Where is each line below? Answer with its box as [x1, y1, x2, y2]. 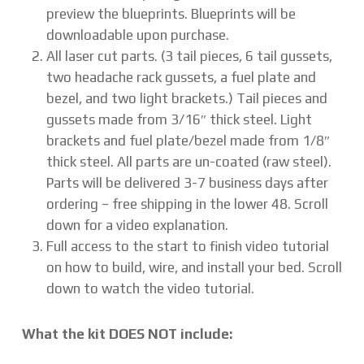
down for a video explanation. [45, 216, 228, 233]
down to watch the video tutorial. [45, 279, 254, 297]
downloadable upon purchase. [45, 26, 229, 43]
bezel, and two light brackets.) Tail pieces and [45, 89, 327, 106]
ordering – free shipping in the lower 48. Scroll [45, 195, 328, 212]
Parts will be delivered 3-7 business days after [45, 174, 328, 191]
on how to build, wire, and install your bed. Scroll [45, 258, 342, 275]
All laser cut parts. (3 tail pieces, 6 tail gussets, [45, 47, 332, 64]
